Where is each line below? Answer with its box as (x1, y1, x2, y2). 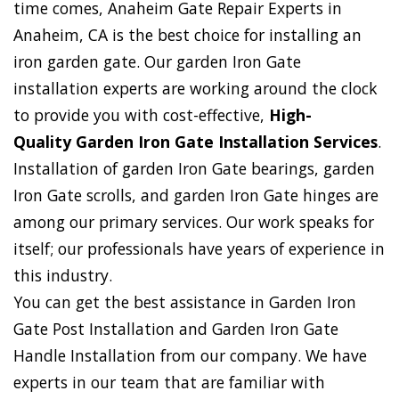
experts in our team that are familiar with (13, 371, 325, 394)
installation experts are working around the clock (13, 77, 378, 100)
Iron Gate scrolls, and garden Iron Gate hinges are (13, 184, 379, 207)
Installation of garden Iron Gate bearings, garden (13, 158, 375, 180)
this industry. (13, 265, 112, 287)
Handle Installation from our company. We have (13, 345, 367, 367)
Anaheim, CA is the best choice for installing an (13, 24, 362, 46)
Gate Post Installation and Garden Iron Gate (13, 318, 338, 340)
